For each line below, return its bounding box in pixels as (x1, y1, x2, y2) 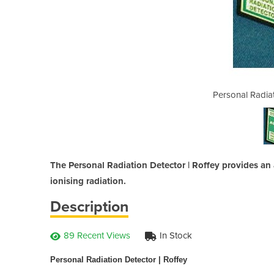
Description (50, 197, 128, 216)
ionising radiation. (50, 175, 126, 187)
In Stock (160, 229, 192, 241)
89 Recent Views (64, 229, 130, 241)
